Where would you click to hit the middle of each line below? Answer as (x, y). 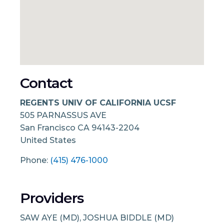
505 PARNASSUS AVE (63, 115)
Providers (52, 198)
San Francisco (49, 127)
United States (48, 140)
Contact (46, 83)
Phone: (35, 160)
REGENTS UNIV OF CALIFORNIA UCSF (98, 102)
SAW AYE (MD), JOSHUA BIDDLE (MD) (97, 217)
